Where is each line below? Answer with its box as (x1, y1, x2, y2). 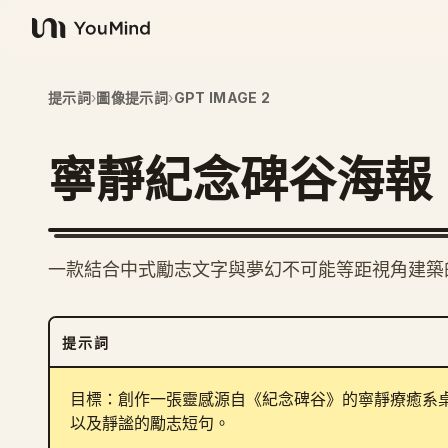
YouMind (31, 28, 97, 49)
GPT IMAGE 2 (173, 89, 271, 106)
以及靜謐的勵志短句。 (70, 414, 230, 433)
